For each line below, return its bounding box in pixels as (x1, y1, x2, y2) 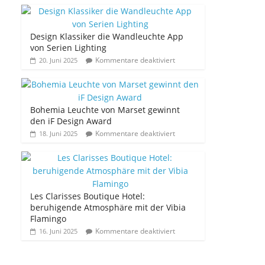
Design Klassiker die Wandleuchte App (30, 30, 183, 42)
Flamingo (30, 212, 66, 224)
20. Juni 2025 (39, 55, 77, 64)
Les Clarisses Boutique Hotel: (30, 190, 145, 202)
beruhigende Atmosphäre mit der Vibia (30, 201, 186, 213)
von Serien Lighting (30, 41, 106, 53)
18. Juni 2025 (39, 128, 77, 138)
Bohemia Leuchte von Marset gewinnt (30, 104, 180, 115)
